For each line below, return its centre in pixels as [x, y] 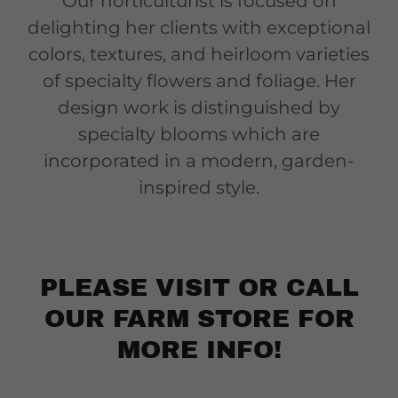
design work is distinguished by [199, 107]
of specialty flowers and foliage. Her [199, 80]
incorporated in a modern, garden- [199, 160]
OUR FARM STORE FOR [199, 318]
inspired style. [199, 187]
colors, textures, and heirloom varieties [199, 54]
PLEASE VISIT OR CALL [199, 287]
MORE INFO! [199, 349]
